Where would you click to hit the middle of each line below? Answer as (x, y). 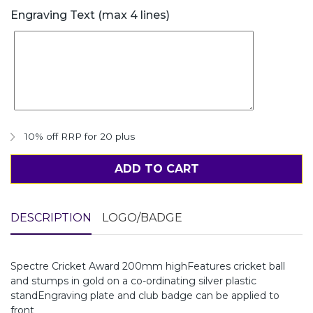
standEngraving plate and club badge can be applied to (145, 295)
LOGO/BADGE (142, 217)
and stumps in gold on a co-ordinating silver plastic (133, 281)
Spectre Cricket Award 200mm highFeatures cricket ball (148, 266)
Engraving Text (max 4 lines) (90, 15)
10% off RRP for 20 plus (80, 136)
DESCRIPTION (51, 217)
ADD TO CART (156, 168)
